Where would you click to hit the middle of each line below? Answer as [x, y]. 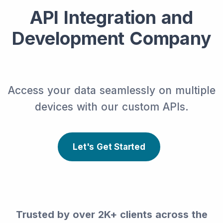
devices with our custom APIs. [111, 107]
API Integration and [111, 17]
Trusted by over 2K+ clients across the [111, 214]
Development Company [111, 38]
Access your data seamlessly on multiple [111, 90]
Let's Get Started [109, 147]
